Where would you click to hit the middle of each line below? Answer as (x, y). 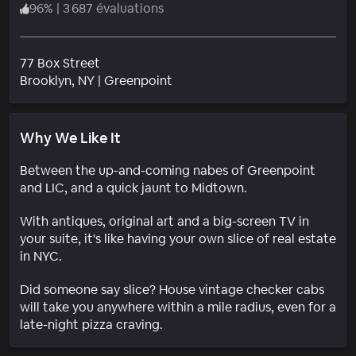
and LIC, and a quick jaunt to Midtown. (133, 188)
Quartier (197, 79)
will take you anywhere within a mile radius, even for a (178, 307)
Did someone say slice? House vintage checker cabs (172, 289)
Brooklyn (46, 80)
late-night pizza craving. (91, 324)
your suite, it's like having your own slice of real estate (178, 238)
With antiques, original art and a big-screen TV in (164, 221)
